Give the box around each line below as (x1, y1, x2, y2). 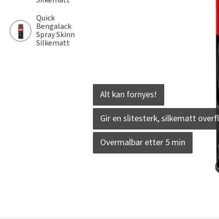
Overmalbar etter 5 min (100, 136, 185, 149)
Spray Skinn (36, 29, 75, 40)
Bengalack (36, 21, 71, 32)
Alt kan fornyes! (100, 88, 157, 101)
